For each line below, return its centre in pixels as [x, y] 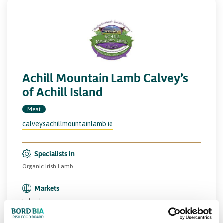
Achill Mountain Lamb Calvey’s [105, 77]
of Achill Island [62, 91]
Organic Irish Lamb [48, 166]
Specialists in [55, 153]
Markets [47, 188]
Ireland [32, 200]
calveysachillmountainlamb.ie [68, 124]
